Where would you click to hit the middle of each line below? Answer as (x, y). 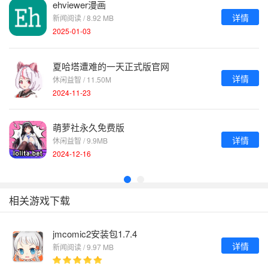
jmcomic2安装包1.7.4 (95, 233)
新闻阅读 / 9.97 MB (83, 246)
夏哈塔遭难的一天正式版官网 (111, 66)
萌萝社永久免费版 (89, 127)
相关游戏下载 (39, 200)
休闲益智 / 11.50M (82, 79)
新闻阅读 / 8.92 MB (83, 18)
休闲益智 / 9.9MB (80, 141)
